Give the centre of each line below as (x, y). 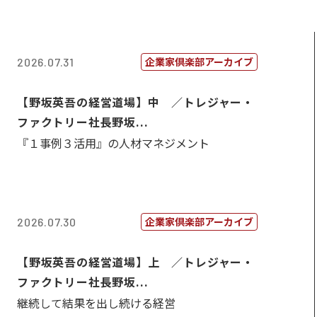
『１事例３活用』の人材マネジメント (113, 143)
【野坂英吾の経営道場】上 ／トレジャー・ (136, 262)
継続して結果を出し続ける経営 (96, 303)
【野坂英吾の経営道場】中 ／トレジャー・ (136, 102)
